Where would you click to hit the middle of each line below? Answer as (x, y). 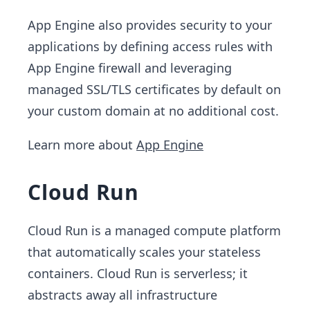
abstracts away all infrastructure (122, 295)
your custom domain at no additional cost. (153, 111)
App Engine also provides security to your (150, 25)
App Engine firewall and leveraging (130, 68)
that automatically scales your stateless (144, 252)
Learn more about (82, 145)
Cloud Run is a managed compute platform (154, 230)
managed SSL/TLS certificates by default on (154, 89)
